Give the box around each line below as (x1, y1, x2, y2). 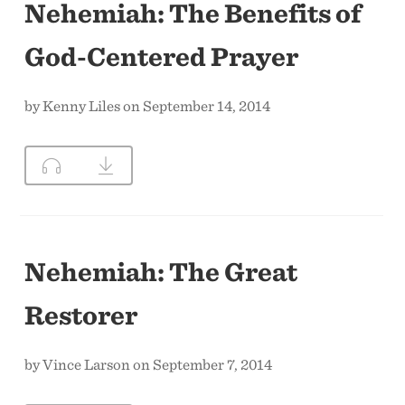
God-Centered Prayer (24, 39, 299, 72)
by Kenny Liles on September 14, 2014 (24, 96, 271, 115)
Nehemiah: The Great (24, 254, 298, 287)
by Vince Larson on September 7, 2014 (24, 354, 273, 373)
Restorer (24, 297, 138, 331)
